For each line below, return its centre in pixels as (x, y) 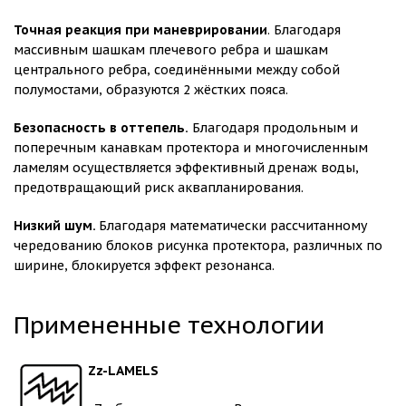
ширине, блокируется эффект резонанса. (144, 266)
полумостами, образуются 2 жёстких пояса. (151, 90)
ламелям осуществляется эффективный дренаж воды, (186, 168)
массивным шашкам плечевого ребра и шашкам (171, 50)
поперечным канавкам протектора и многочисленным (191, 148)
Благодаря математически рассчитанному (233, 226)
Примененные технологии (169, 325)
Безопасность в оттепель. (101, 128)
